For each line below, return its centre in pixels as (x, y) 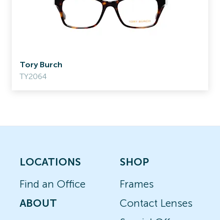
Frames (137, 184)
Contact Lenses (156, 203)
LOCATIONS (50, 162)
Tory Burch (41, 65)
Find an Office (53, 184)
